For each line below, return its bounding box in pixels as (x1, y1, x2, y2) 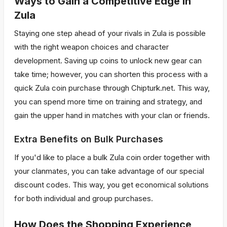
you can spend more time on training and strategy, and (14, 97, 202, 106)
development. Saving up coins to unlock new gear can (14, 56, 202, 65)
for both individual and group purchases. (14, 194, 153, 203)
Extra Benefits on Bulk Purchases (14, 134, 163, 144)
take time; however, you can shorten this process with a (14, 69, 208, 79)
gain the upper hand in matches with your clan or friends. (14, 110, 210, 120)
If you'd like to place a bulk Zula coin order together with (14, 153, 210, 162)
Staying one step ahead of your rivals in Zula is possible (14, 28, 206, 38)
